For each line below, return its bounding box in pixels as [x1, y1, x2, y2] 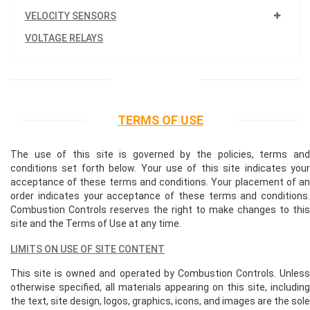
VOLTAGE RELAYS [25, 32, 103, 44]
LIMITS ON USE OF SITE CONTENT [10, 243, 165, 255]
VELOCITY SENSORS [25, 10, 116, 21]
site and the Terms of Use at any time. [10, 217, 181, 229]
